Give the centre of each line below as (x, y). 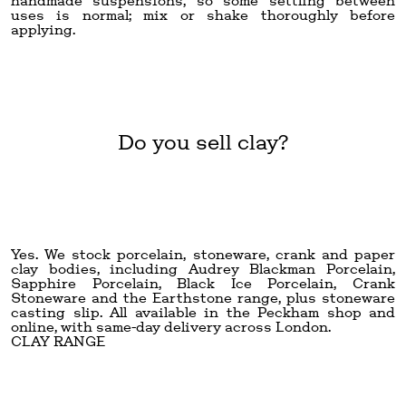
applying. (43, 29)
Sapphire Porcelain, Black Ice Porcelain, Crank (203, 283)
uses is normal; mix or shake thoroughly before (203, 14)
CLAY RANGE (58, 341)
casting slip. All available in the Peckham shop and (203, 312)
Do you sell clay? (203, 141)
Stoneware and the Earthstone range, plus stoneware (203, 297)
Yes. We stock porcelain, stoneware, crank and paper (203, 254)
